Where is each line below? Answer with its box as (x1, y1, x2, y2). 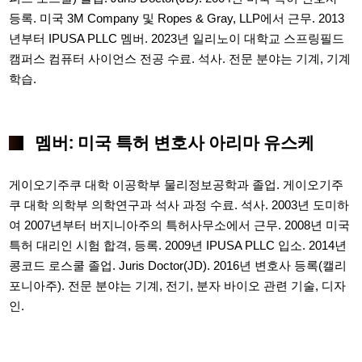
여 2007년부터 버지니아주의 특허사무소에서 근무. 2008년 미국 (9, 218, 351, 232)
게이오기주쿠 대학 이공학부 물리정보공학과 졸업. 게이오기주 (9, 178, 344, 192)
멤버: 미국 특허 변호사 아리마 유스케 (34, 130, 314, 154)
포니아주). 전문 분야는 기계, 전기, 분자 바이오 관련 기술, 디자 (9, 279, 347, 293)
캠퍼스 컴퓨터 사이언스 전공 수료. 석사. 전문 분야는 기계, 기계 (9, 52, 351, 66)
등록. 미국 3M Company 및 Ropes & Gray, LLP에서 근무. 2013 (9, 11, 345, 26)
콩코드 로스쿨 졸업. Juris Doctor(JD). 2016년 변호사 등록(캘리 (9, 259, 347, 272)
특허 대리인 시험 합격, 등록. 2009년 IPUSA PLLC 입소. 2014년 (9, 238, 347, 252)
